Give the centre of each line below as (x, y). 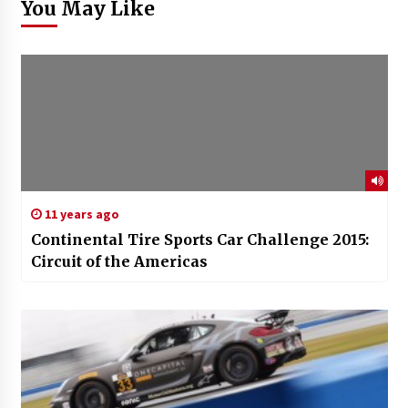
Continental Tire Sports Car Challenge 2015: (199, 240)
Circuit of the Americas (119, 262)
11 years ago (80, 214)
